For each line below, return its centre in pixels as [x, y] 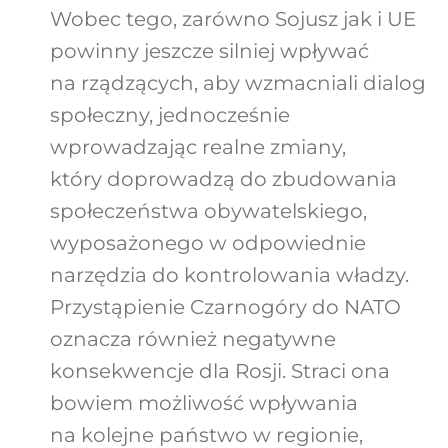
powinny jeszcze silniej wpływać [209, 51]
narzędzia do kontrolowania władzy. [229, 275]
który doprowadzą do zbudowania [223, 179]
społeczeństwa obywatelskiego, [208, 211]
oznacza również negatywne [192, 339]
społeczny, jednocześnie [169, 115]
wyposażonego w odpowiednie [207, 243]
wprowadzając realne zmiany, [197, 147]
